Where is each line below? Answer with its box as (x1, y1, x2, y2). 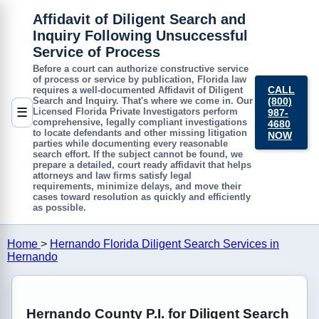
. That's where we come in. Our (116, 95, 253, 106)
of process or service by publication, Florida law (33, 74, 246, 85)
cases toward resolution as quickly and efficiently (33, 192, 251, 202)
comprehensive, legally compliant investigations (33, 117, 247, 127)
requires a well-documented (33, 85, 158, 95)
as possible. (33, 202, 86, 213)
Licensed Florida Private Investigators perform (33, 106, 238, 117)
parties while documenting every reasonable (33, 138, 228, 149)
